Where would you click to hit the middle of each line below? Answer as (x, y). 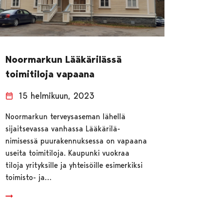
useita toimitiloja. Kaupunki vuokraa (68, 153)
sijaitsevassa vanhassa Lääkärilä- (63, 128)
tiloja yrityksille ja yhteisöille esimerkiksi (74, 165)
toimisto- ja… (29, 177)
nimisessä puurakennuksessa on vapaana (76, 141)
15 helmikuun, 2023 (57, 95)
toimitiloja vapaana (50, 74)
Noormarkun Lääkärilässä (64, 59)
